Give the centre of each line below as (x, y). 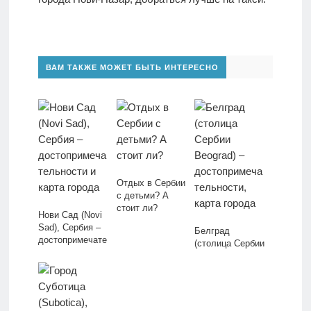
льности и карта (72, 253)
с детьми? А (142, 196)
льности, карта (226, 281)
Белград (212, 231)
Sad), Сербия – (69, 228)
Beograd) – (217, 256)
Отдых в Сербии (151, 183)
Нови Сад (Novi (70, 215)
